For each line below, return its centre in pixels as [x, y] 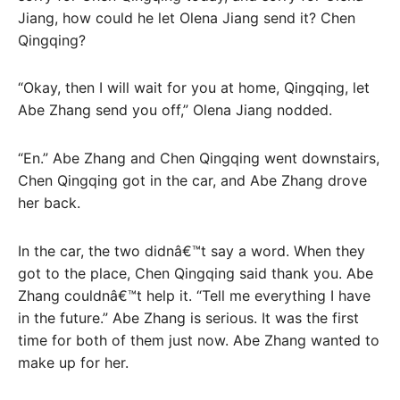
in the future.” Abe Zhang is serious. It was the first [188, 318]
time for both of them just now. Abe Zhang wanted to [199, 340]
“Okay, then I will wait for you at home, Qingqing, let [194, 88]
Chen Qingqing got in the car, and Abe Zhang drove [192, 181]
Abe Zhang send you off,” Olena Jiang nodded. [175, 110]
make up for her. [73, 362]
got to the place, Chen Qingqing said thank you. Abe [196, 273]
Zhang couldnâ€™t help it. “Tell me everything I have [194, 296]
